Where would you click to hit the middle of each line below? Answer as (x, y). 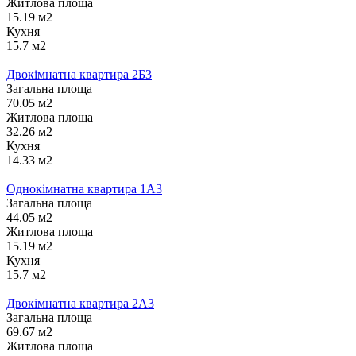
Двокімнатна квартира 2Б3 (79, 74)
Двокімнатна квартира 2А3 (80, 303)
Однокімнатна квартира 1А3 (84, 188)
